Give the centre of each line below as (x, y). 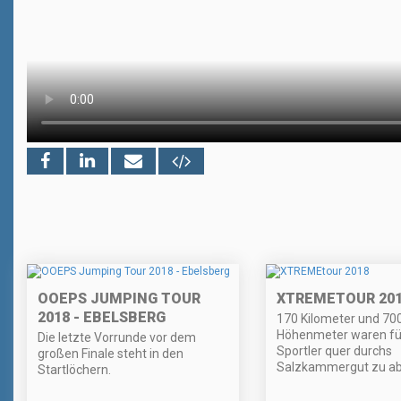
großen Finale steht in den (111, 354)
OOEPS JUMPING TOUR (119, 299)
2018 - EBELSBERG (102, 318)
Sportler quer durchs (334, 351)
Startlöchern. (74, 370)
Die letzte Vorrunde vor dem (117, 338)
